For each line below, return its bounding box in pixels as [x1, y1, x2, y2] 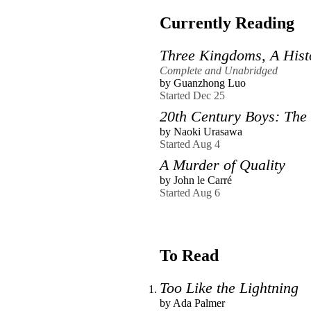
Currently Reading [160, 13, 294, 32]
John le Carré [174, 174, 232, 186]
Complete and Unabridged [160, 64, 278, 76]
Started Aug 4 [160, 137, 220, 150]
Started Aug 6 [160, 186, 220, 199]
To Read [160, 246, 219, 264]
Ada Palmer [173, 296, 225, 309]
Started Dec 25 [160, 89, 225, 101]
